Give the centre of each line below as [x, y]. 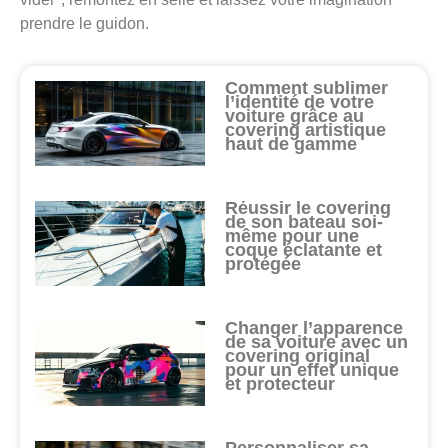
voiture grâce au [295, 116]
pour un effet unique [312, 370]
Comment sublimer [307, 88]
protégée [263, 264]
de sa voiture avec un [317, 342]
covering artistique [306, 130]
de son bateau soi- [304, 222]
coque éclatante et [304, 250]
